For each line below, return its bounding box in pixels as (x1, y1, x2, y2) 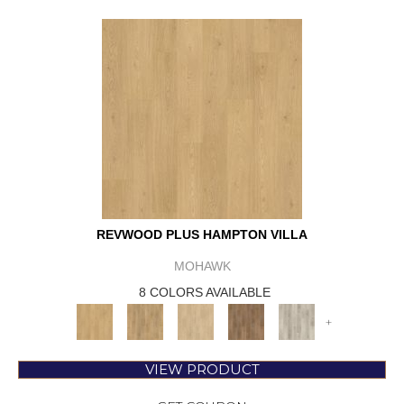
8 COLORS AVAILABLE (139, 285, 271, 300)
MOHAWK (173, 259, 231, 274)
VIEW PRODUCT (144, 361, 260, 379)
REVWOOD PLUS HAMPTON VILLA (96, 227, 308, 243)
